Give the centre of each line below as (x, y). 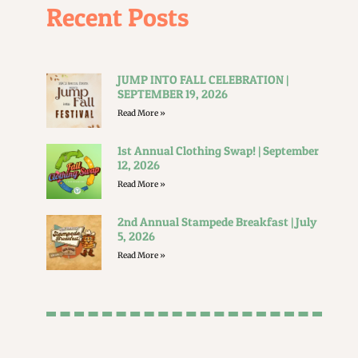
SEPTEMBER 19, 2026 (173, 94)
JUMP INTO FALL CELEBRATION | (203, 80)
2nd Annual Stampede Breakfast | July (218, 221)
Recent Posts (118, 18)
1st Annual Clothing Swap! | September (219, 150)
